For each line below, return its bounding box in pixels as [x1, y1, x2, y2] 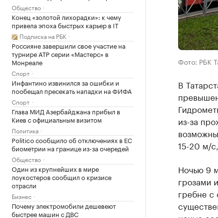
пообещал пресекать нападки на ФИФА [12, 86, 132, 95]
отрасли [12, 180, 36, 190]
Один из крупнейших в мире [12, 163, 99, 173]
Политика [12, 126, 38, 135]
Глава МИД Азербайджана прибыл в [12, 106, 120, 116]
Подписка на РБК [19, 31, 66, 40]
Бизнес [12, 191, 32, 200]
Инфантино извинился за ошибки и [12, 77, 119, 87]
